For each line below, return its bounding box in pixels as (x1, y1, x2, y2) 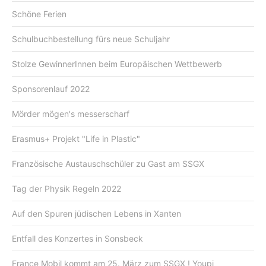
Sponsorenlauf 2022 (12, 83, 90, 94)
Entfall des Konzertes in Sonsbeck (12, 233, 143, 243)
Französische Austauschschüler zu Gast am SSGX (12, 158, 204, 169)
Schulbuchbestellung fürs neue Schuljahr (12, 33, 170, 44)
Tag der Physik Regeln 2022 (12, 183, 121, 194)
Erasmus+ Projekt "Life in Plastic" (12, 133, 140, 144)
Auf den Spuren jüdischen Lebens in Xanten (12, 208, 181, 218)
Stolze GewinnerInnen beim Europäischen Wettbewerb (12, 58, 222, 69)
